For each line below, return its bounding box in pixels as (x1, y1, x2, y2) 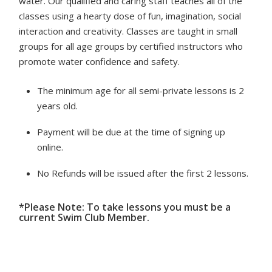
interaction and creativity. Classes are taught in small (19, 25, 238, 37)
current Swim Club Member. (19, 211, 150, 224)
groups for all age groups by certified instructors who (19, 40, 243, 52)
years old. (37, 100, 78, 112)
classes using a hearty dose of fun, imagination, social (19, 10, 242, 22)
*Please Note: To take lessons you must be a (19, 200, 231, 214)
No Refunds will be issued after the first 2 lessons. (37, 167, 249, 179)
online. (37, 141, 64, 153)
